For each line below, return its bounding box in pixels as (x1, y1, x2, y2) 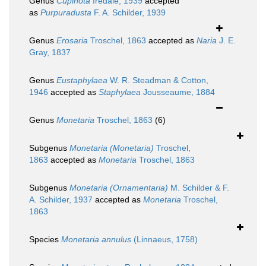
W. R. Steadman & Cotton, (107, 75, 208, 85)
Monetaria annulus (61, 235, 131, 245)
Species (29, 235, 61, 245)
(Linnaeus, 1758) (131, 235, 198, 245)
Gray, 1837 (29, 47, 71, 58)
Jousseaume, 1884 (141, 87, 215, 97)
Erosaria (56, 36, 88, 46)
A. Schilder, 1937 (29, 195, 93, 205)
